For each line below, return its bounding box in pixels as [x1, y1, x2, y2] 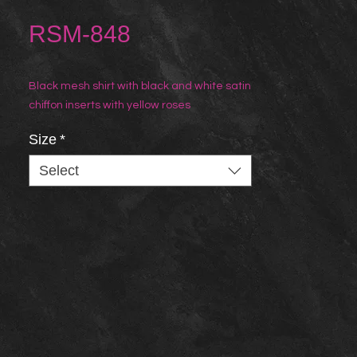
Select [39, 163, 79, 178]
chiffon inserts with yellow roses [29, 100, 190, 111]
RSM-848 [29, 21, 131, 47]
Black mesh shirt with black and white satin [29, 80, 251, 92]
